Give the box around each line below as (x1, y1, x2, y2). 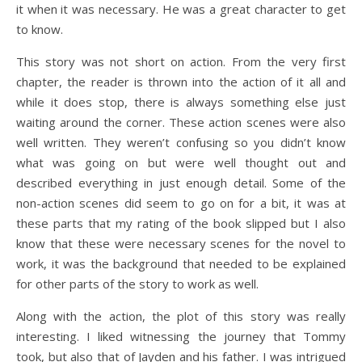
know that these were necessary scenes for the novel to (16, 235, 346, 251)
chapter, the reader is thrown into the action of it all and (16, 74, 346, 90)
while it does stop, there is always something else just (16, 94, 346, 110)
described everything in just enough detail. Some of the (16, 175, 346, 191)
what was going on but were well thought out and (16, 154, 346, 170)
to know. (16, 21, 63, 37)
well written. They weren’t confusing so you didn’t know (16, 134, 346, 150)
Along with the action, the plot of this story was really (16, 308, 346, 324)
